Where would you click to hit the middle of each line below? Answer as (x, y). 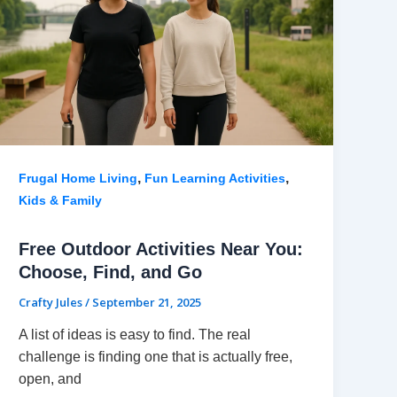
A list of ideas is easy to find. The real (135, 335)
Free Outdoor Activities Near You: (161, 249)
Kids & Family (61, 200)
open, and (51, 379)
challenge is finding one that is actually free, (156, 357)
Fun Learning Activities (215, 178)
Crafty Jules (52, 302)
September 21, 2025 (147, 302)
